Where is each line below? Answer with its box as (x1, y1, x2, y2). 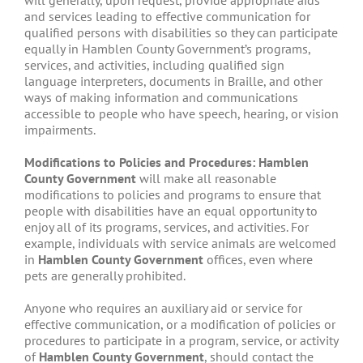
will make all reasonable (136, 170, 276, 187)
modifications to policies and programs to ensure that (24, 186, 321, 203)
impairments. (24, 122, 96, 139)
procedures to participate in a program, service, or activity (24, 332, 338, 349)
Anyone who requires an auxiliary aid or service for (24, 300, 302, 317)
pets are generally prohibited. (24, 267, 186, 284)
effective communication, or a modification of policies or (24, 316, 335, 333)
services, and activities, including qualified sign (24, 57, 284, 74)
